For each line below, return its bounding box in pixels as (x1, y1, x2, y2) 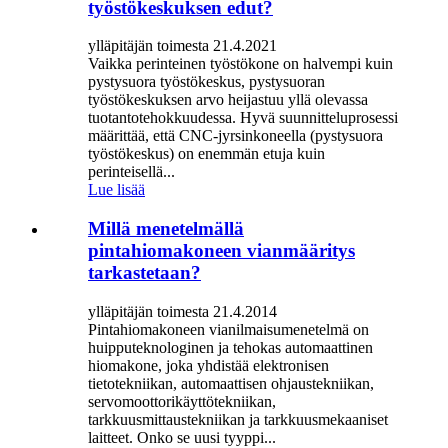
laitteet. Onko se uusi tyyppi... (88, 428, 276, 446)
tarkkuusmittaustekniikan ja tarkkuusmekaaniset (88, 410, 388, 428)
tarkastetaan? (88, 262, 201, 284)
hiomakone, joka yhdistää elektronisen (88, 356, 329, 374)
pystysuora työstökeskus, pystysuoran (88, 73, 325, 91)
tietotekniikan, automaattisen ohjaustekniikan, (88, 374, 374, 392)
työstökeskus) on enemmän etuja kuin (88, 145, 325, 163)
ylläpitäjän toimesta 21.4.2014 (88, 302, 277, 320)
